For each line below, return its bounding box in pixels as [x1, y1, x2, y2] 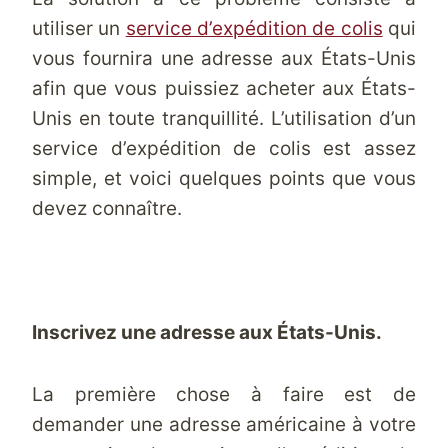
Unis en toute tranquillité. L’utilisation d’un [32, 107, 416, 130]
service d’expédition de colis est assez [32, 137, 416, 160]
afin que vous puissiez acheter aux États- [32, 77, 416, 100]
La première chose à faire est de [32, 383, 416, 406]
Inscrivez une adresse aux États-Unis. [32, 321, 382, 344]
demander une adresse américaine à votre [32, 413, 416, 436]
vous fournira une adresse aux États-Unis [32, 47, 416, 70]
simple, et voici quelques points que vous [32, 167, 416, 190]
